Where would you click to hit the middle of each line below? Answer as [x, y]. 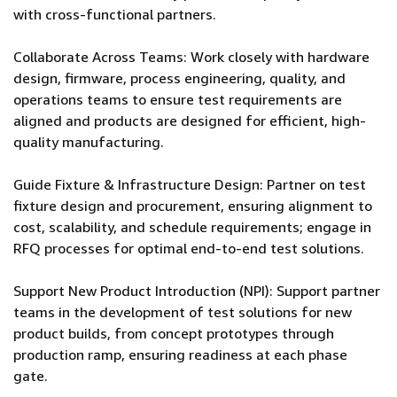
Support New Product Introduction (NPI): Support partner [197, 291]
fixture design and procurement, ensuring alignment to [193, 206]
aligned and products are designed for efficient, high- [190, 121]
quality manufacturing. [89, 142]
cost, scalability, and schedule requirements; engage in [192, 227]
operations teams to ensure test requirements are [178, 99]
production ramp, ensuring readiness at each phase [180, 354]
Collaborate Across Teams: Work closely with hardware [191, 57]
